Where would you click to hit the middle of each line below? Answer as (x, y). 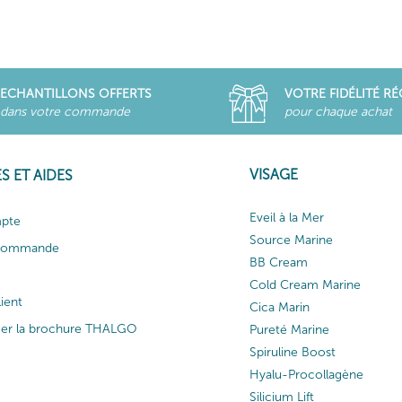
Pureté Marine (289, 329)
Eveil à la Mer (287, 217)
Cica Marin (280, 307)
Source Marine (291, 240)
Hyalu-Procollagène (306, 374)
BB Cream (279, 262)
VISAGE (274, 174)
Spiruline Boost (293, 352)
